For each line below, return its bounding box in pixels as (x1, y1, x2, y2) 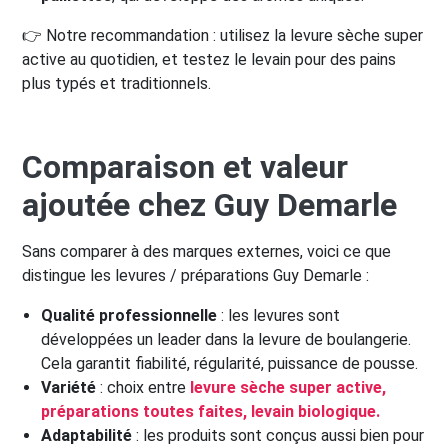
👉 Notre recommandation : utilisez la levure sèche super (22, 26, 423, 46)
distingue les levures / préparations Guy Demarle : (22, 266, 369, 286)
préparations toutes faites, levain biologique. (41, 402, 381, 422)
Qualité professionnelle (41, 306, 218, 326)
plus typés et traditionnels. (22, 74, 211, 94)
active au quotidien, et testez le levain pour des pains (22, 50, 396, 70)
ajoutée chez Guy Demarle (22, 186, 397, 225)
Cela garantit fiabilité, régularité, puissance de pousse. (41, 354, 419, 374)
